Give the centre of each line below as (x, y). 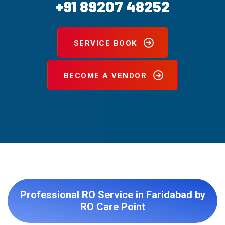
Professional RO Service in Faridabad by (113, 195)
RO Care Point (113, 207)
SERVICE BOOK (105, 43)
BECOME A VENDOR (105, 76)
